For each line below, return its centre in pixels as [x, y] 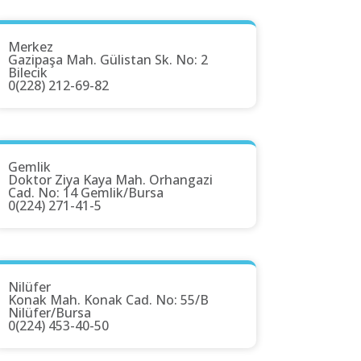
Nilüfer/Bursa [50, 313]
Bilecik [28, 73]
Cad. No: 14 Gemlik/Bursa [86, 193]
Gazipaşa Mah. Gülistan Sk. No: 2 [108, 60]
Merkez [31, 47]
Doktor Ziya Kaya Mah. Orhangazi [110, 180]
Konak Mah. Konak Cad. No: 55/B [108, 300]
